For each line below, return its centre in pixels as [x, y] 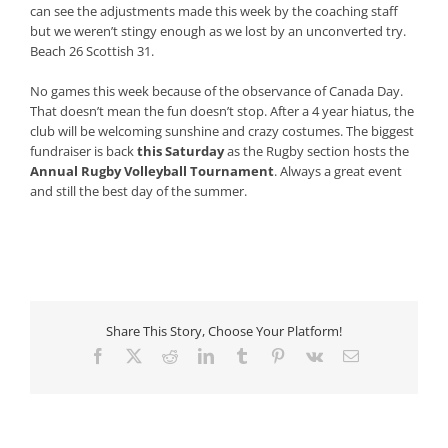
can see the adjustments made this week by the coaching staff [213, 11]
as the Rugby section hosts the [316, 151]
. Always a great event [337, 171]
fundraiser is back [83, 151]
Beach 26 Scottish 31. [91, 51]
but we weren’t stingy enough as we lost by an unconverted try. [217, 31]
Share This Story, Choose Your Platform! [224, 331]
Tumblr [271, 354]
